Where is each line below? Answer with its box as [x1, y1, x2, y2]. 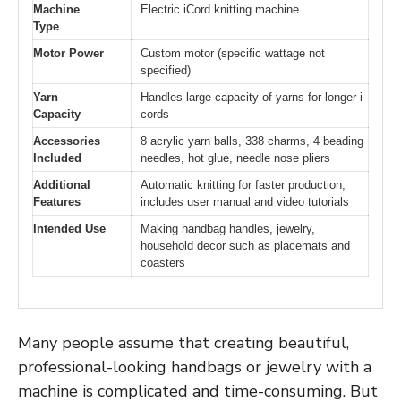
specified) [141, 64, 191, 78]
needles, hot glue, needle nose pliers [141, 151, 330, 166]
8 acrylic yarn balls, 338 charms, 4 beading [141, 134, 363, 149]
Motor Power [33, 47, 104, 61]
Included [33, 151, 81, 166]
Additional [33, 178, 90, 192]
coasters [141, 256, 185, 270]
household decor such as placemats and [141, 239, 350, 253]
